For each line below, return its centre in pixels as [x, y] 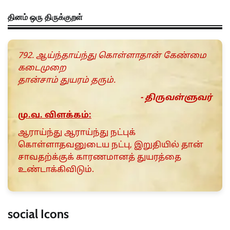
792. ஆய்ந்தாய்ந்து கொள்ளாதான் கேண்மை [112, 56]
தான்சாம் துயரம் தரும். [67, 80]
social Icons [38, 214]
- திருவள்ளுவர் [176, 98]
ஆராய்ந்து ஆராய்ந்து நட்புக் [77, 133]
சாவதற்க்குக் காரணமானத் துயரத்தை [100, 157]
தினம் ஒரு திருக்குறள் [45, 17]
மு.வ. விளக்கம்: [55, 115]
